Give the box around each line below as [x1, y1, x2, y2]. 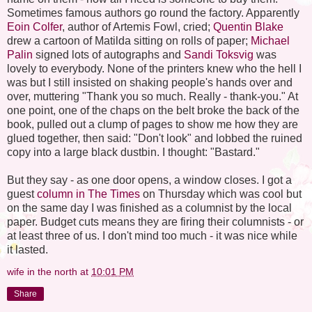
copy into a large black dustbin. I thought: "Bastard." [7, 146, 260, 158]
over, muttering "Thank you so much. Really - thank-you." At [7, 90, 298, 102]
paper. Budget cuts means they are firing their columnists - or [7, 215, 304, 228]
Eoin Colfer [7, 20, 62, 33]
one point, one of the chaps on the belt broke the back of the [7, 104, 299, 116]
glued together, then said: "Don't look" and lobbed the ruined [7, 132, 302, 144]
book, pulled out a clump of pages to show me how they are [7, 118, 298, 130]
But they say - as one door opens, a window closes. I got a [7, 173, 292, 186]
